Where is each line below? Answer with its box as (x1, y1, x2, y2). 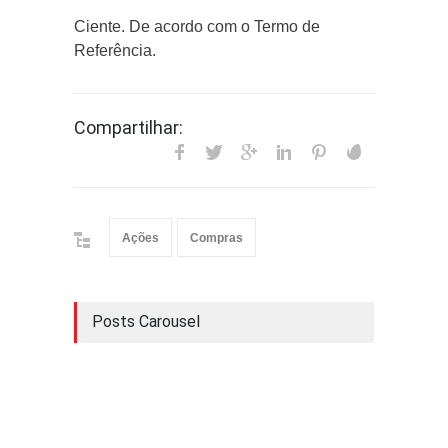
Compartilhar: (74, 117, 183, 138)
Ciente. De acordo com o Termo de (74, 18, 320, 35)
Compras (190, 231, 243, 245)
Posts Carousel (92, 312, 200, 331)
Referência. (74, 42, 156, 59)
